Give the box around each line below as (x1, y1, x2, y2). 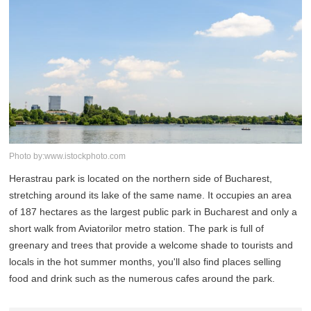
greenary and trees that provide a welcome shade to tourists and (9, 239, 294, 251)
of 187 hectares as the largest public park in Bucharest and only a (9, 206, 298, 218)
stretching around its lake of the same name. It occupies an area (9, 190, 292, 201)
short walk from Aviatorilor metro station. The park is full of (9, 223, 264, 235)
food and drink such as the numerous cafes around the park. (9, 273, 276, 285)
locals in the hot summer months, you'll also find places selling (9, 256, 282, 268)
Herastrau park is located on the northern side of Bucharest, (9, 173, 273, 185)
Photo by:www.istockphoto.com (9, 151, 126, 162)
